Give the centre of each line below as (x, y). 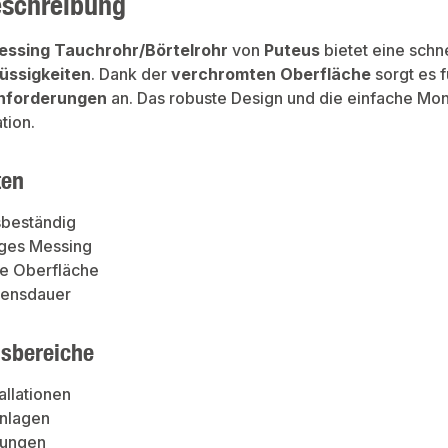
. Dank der (131, 74)
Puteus (292, 50)
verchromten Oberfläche (271, 74)
